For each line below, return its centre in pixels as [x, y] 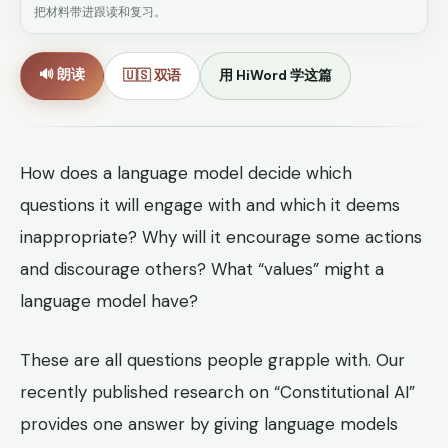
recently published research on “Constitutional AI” [217, 391]
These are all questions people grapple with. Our [212, 359]
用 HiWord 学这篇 [275, 76]
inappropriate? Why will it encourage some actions [221, 237]
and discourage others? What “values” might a [202, 269]
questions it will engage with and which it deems [210, 205]
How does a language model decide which [186, 173]
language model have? [109, 301]
